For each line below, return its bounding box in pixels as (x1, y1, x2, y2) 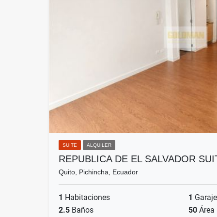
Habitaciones (63, 193, 110, 202)
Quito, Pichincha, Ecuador (59, 168, 138, 176)
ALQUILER (87, 142, 111, 148)
